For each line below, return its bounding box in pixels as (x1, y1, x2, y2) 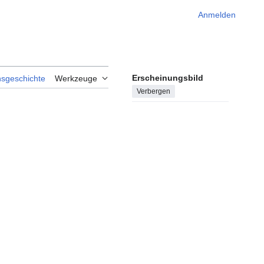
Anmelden (198, 10, 236, 19)
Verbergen (137, 87, 170, 96)
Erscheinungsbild (132, 73, 203, 83)
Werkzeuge (55, 74, 97, 84)
